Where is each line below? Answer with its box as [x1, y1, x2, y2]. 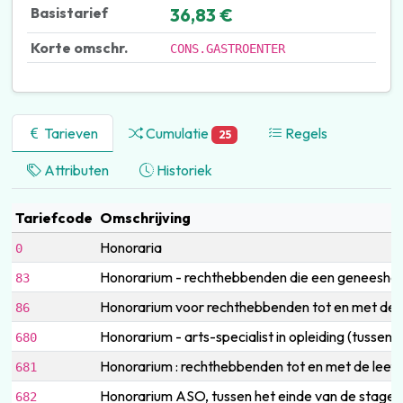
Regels [282, 123, 328, 142]
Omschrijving [99, 208, 191, 227]
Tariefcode [14, 208, 93, 227]
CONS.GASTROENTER [169, 40, 285, 56]
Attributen [40, 160, 109, 179]
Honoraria [99, 237, 162, 256]
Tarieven [40, 123, 98, 142]
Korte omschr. [30, 38, 128, 57]
